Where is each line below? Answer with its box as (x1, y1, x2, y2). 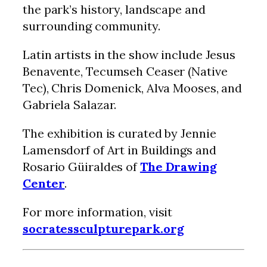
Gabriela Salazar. (23, 97, 117, 113)
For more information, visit (23, 204, 173, 220)
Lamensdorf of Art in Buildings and (23, 142, 216, 158)
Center (23, 176, 65, 191)
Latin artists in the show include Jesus (23, 47, 236, 63)
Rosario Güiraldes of (23, 159, 140, 175)
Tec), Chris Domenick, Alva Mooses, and (23, 80, 243, 96)
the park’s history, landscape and (23, 2, 206, 17)
